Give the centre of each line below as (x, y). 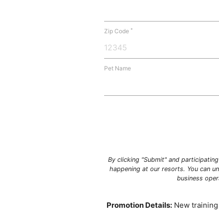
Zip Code (117, 31)
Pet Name (117, 68)
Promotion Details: (139, 205)
